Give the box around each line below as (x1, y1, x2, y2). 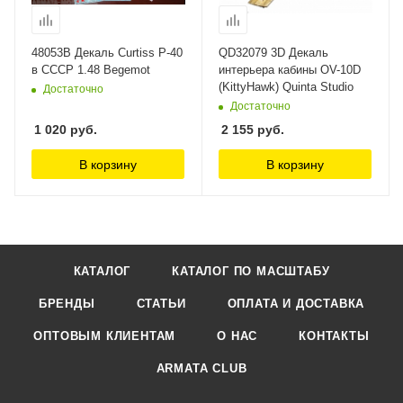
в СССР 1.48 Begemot (31, 63, 150, 77)
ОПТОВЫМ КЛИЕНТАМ (33, 329, 176, 344)
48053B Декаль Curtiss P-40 (31, 46, 183, 60)
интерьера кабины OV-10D (219, 63, 361, 77)
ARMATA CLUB (156, 362, 247, 376)
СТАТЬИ (136, 297, 186, 311)
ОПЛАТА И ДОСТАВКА (227, 297, 365, 311)
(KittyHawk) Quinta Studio (219, 80, 354, 94)
